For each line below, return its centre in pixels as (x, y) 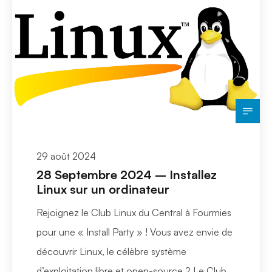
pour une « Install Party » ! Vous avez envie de (134, 232)
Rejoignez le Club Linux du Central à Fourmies (134, 212)
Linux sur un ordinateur (103, 189)
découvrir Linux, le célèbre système (111, 251)
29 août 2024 (66, 156)
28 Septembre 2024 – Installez (127, 175)
